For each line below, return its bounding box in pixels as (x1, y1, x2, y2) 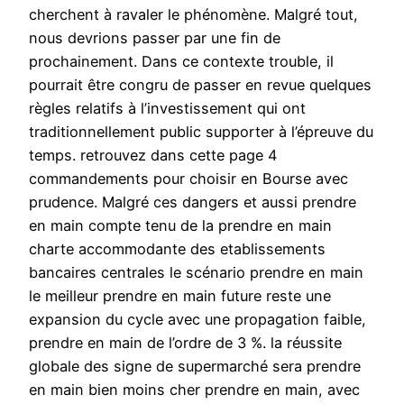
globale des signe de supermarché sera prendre (29, 357, 361, 376)
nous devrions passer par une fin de (29, 29, 280, 48)
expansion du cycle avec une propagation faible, (29, 310, 366, 329)
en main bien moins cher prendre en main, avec (29, 381, 360, 399)
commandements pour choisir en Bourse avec (29, 170, 348, 188)
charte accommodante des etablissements (29, 240, 326, 259)
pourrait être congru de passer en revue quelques (29, 76, 372, 95)
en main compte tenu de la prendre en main (29, 216, 332, 235)
